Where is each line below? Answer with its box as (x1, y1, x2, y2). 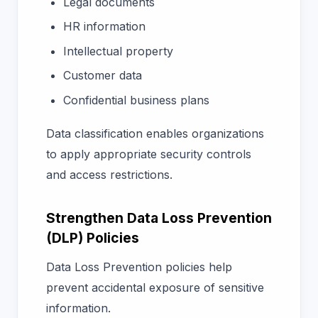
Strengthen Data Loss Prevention (46, 209, 272, 226)
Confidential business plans (63, 92, 213, 107)
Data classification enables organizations (46, 126, 264, 141)
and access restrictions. (46, 167, 176, 182)
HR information (63, 19, 146, 34)
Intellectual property (63, 43, 173, 58)
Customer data (63, 68, 142, 83)
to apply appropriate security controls (46, 146, 251, 161)
